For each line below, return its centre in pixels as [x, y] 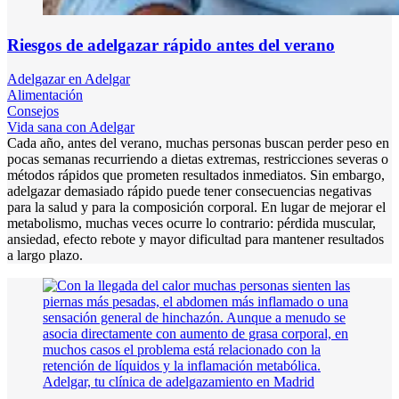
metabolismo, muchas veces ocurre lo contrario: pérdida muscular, [191, 224]
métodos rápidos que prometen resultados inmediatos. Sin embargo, [196, 175]
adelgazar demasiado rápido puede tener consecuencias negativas [189, 191]
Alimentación [45, 95]
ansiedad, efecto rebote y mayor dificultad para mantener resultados [195, 240]
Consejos [33, 111]
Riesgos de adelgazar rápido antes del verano [171, 45]
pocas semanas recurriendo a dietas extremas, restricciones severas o [198, 159]
